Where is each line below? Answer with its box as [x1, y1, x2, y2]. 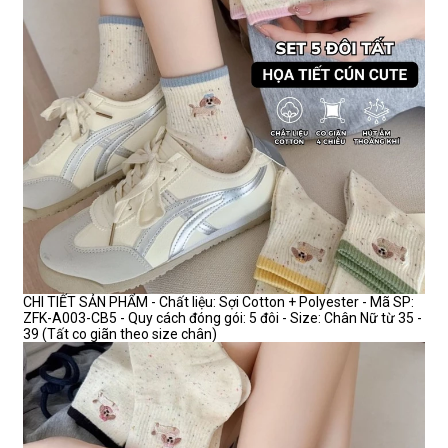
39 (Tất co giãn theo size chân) [23, 326, 217, 343]
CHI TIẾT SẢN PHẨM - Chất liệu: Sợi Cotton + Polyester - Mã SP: [23, 294, 414, 311]
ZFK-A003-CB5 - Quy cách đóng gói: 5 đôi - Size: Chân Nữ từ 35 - [23, 310, 422, 327]
